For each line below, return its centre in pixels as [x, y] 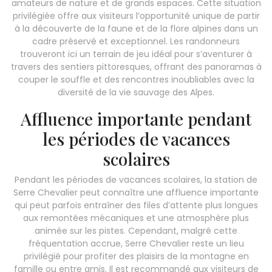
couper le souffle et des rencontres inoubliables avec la [136, 79]
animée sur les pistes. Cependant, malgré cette [136, 230]
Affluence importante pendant [136, 118]
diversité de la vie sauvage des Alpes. [136, 92]
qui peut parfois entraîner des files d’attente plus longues [136, 205]
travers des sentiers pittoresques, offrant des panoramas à [136, 66]
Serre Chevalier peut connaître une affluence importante [136, 192]
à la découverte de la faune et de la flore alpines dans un [136, 28]
